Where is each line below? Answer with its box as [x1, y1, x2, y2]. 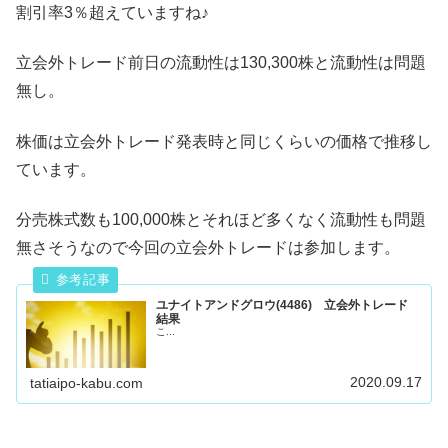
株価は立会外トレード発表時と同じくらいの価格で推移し [16, 132, 432, 150]
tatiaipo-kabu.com [30, 374, 144, 391]
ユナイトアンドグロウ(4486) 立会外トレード [156, 297, 421, 312]
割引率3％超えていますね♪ [16, 3, 209, 21]
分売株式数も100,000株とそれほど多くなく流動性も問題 [16, 211, 426, 229]
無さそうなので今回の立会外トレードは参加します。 [16, 239, 400, 257]
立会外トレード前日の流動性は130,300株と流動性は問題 [16, 54, 426, 72]
